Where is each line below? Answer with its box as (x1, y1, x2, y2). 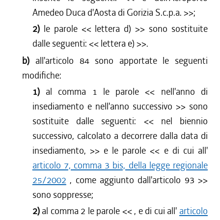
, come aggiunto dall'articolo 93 (66, 174, 198, 186)
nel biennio (161, 115, 208, 127)
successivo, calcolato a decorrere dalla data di (32, 130, 208, 142)
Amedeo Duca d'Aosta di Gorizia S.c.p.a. (32, 6, 182, 19)
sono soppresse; (32, 189, 93, 201)
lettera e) (100, 37, 135, 50)
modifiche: (22, 69, 62, 82)
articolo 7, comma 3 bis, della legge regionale (32, 159, 208, 171)
